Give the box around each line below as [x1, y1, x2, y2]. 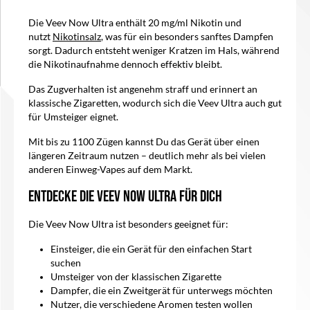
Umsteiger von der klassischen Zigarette [51, 271, 221, 283]
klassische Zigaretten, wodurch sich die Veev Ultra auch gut [28, 98, 282, 109]
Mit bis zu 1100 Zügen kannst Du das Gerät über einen [28, 136, 259, 148]
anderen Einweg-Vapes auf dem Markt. [28, 164, 192, 176]
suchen [51, 257, 81, 269]
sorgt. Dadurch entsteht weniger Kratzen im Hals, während [28, 45, 280, 57]
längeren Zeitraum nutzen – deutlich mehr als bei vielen [28, 150, 266, 162]
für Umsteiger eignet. [28, 111, 118, 123]
